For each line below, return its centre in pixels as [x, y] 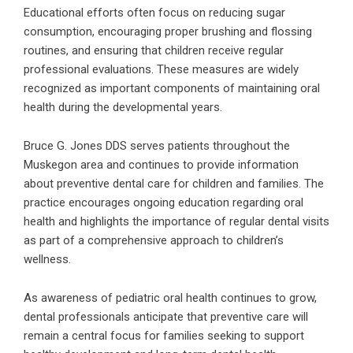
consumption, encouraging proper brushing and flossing [168, 31]
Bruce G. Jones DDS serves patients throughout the [157, 145]
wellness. [47, 259]
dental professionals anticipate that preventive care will [166, 316]
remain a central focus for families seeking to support [164, 335]
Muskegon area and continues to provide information [161, 164]
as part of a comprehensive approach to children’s [154, 240]
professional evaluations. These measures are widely [161, 69]
